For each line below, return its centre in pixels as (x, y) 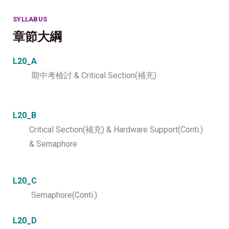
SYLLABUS (30, 19)
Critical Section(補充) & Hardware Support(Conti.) (108, 129)
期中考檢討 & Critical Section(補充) (94, 75)
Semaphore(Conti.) (55, 195)
